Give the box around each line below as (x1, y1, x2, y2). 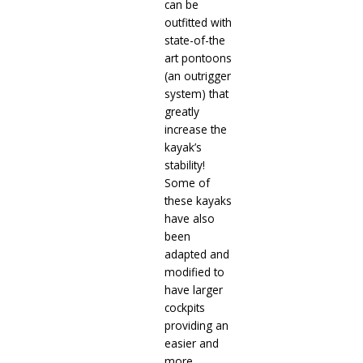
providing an (164, 318, 228, 334)
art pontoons (164, 50, 232, 66)
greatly (164, 104, 199, 120)
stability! (164, 157, 205, 173)
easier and (164, 335, 219, 352)
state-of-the (164, 32, 225, 49)
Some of (164, 175, 210, 191)
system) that (164, 86, 228, 102)
